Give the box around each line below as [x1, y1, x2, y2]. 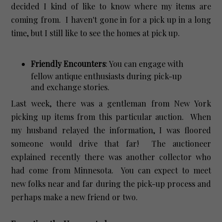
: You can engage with [106, 58, 184, 69]
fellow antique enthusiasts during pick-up [31, 70, 182, 81]
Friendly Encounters [31, 58, 106, 69]
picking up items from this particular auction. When [11, 111, 211, 122]
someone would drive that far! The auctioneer [11, 138, 211, 149]
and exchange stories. [31, 81, 114, 92]
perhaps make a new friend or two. [11, 191, 142, 202]
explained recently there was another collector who [11, 151, 211, 162]
